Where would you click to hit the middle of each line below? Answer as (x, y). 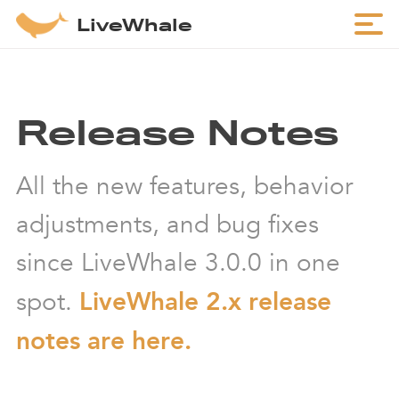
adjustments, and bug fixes (167, 224)
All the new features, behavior (184, 186)
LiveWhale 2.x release (205, 301)
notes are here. (104, 341)
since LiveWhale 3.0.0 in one (178, 263)
